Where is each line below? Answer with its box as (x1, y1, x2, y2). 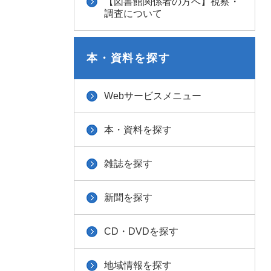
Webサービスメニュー (104, 91, 201, 101)
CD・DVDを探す (104, 226, 178, 237)
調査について (104, 8, 162, 19)
